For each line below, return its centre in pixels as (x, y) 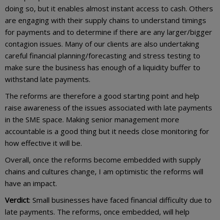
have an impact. (31, 183)
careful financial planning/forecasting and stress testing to (103, 56)
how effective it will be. (43, 143)
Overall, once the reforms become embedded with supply (103, 160)
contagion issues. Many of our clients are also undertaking (102, 44)
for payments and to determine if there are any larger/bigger (109, 32)
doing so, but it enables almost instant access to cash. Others (109, 9)
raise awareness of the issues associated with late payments (109, 108)
